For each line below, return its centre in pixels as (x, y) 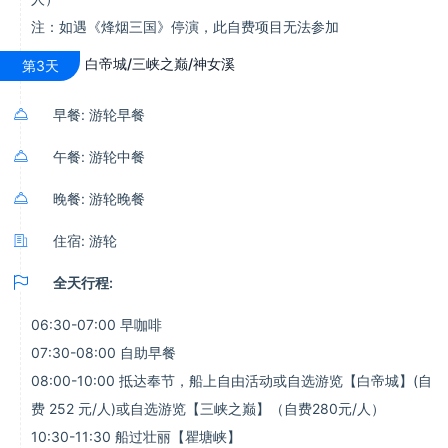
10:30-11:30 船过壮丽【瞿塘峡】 (136, 436)
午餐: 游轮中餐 (99, 156)
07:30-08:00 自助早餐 (103, 352)
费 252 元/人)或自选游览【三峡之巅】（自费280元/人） (208, 408)
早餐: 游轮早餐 (99, 114)
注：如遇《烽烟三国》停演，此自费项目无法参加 (185, 26)
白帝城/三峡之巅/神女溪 (160, 63)
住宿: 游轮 (85, 240)
